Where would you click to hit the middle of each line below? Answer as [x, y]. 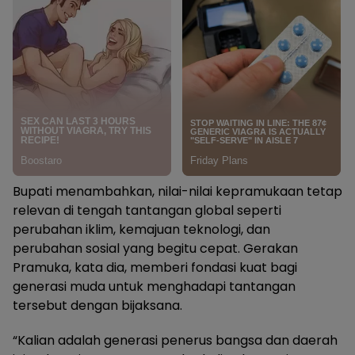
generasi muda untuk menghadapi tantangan [154, 286]
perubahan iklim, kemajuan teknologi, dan [141, 229]
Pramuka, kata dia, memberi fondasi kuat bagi [155, 267]
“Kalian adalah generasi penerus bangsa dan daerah [175, 340]
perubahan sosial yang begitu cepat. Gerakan [155, 248]
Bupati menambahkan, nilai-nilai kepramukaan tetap [177, 191]
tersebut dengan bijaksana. [97, 305]
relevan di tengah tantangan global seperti [147, 210]
